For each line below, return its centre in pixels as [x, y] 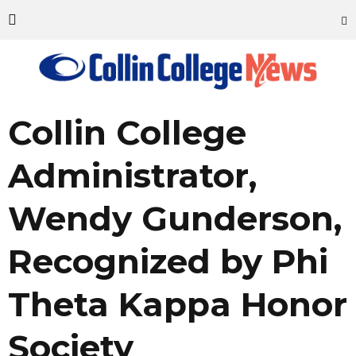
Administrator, [132, 176]
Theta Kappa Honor [178, 304]
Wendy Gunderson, [175, 219]
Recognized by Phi [168, 261]
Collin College [127, 133]
